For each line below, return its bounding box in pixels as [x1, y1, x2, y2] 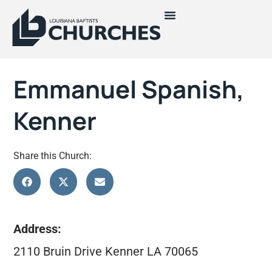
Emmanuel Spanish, [13, 72, 245, 106]
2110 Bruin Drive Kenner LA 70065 [13, 243, 199, 259]
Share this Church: [13, 150, 92, 161]
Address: [13, 222, 62, 237]
